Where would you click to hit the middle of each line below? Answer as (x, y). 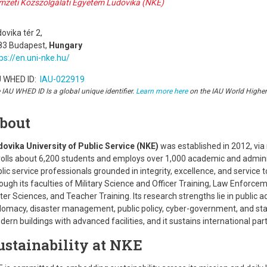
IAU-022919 (61, 79)
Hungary (66, 45)
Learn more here (162, 91)
